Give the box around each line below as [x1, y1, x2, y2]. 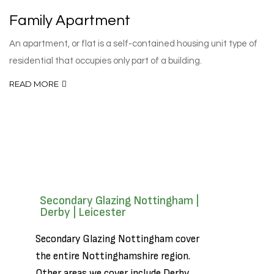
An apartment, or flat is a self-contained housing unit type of [9, 39, 257, 48]
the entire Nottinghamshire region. [35, 250, 190, 262]
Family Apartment [9, 13, 130, 28]
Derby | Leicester [40, 206, 126, 220]
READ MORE [9, 79, 59, 89]
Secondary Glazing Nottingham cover [35, 233, 199, 245]
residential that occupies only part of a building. [9, 56, 202, 65]
